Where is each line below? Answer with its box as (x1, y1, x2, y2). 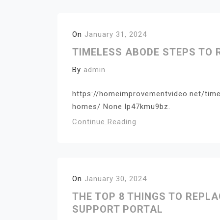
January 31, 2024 (84, 30, 147, 39)
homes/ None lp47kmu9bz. (72, 102, 170, 111)
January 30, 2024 (84, 174, 147, 183)
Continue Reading (72, 117, 137, 126)
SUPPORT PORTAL (72, 203, 163, 215)
